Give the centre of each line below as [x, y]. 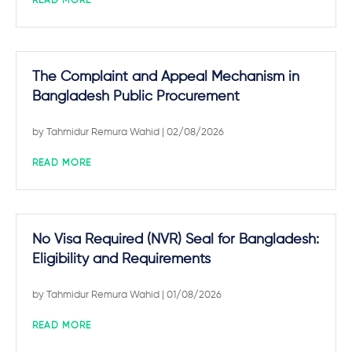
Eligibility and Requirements [121, 259]
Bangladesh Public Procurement [136, 97]
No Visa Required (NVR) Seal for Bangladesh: [176, 240]
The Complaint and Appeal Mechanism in [166, 77]
